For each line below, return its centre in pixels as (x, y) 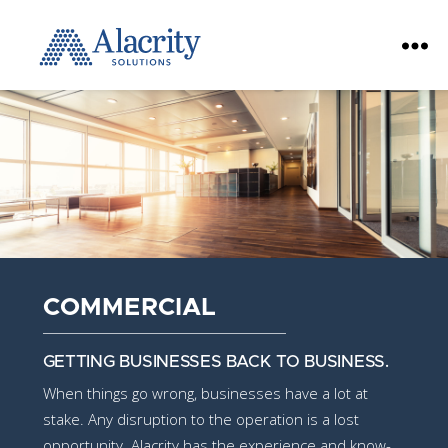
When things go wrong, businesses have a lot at (205, 393)
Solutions (55, 102)
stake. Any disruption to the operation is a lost (200, 419)
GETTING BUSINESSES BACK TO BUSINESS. (215, 361)
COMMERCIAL (129, 307)
